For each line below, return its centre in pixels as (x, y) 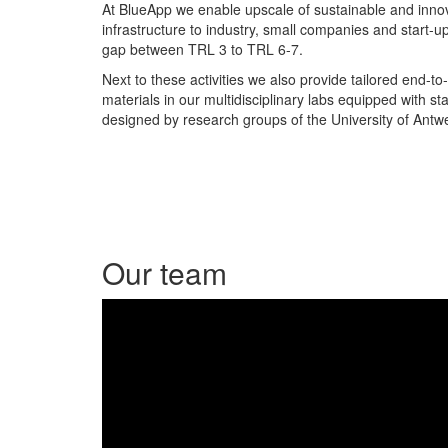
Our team (164, 272)
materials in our (151, 98)
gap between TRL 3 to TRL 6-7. (202, 48)
